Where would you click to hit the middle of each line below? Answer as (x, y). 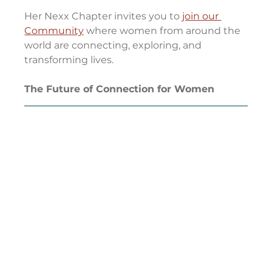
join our (202, 16)
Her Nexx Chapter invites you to (104, 16)
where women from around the (164, 31)
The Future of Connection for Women (120, 89)
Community (54, 31)
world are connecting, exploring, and (114, 46)
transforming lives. (69, 60)
